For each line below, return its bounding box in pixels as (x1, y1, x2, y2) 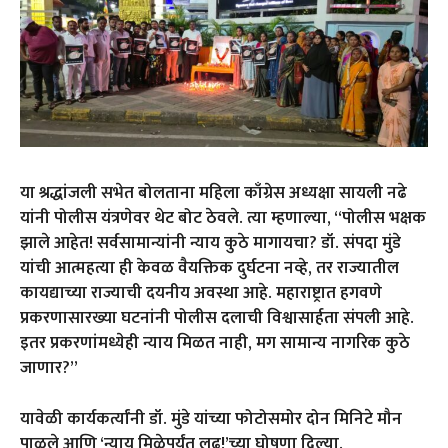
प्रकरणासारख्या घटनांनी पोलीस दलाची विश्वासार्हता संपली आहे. (20, 304, 414, 333)
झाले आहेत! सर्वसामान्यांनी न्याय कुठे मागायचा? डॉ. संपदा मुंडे (20, 229, 401, 258)
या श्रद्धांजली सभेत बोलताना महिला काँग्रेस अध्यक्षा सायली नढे (20, 179, 407, 208)
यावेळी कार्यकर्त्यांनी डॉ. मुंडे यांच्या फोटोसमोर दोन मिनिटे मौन (20, 405, 402, 434)
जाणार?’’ (20, 354, 78, 383)
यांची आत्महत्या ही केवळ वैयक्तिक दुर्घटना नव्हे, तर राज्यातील (20, 254, 399, 283)
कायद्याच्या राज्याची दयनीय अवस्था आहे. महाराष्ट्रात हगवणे (20, 279, 382, 308)
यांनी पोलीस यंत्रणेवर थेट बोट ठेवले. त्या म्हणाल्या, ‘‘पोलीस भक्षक (20, 204, 426, 233)
